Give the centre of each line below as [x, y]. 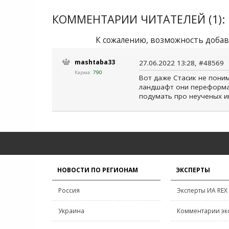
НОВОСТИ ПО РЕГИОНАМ [98, 170]
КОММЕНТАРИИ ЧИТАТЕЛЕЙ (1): [139, 19]
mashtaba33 [95, 62]
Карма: [84, 72]
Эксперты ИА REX [202, 190]
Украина [71, 211]
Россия [69, 190]
